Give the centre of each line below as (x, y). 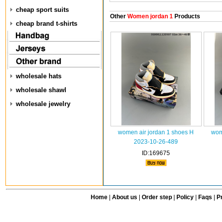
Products (186, 16)
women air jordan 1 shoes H (156, 132)
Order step (157, 197)
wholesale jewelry (43, 104)
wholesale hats (39, 76)
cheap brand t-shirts (47, 24)
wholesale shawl (41, 90)
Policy (185, 197)
